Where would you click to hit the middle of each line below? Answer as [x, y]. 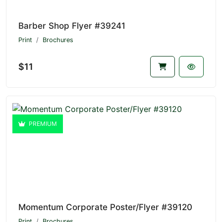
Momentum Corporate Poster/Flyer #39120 [105, 207]
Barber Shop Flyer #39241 [72, 26]
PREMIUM [42, 124]
